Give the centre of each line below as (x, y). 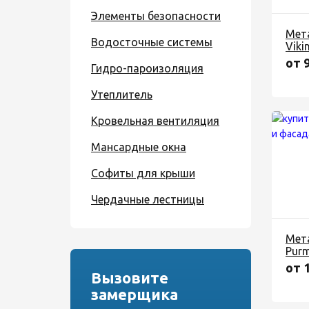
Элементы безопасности (156, 16)
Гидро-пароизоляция (147, 68)
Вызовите (130, 278)
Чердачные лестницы (148, 199)
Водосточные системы (152, 42)
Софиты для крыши (143, 173)
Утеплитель (122, 94)
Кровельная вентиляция (155, 121)
